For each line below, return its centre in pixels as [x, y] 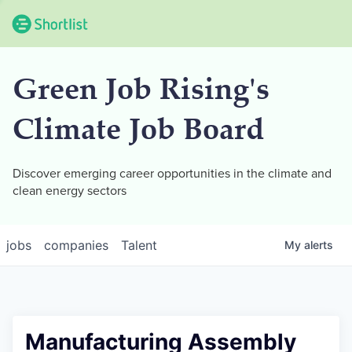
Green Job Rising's [141, 92]
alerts [319, 245]
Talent [139, 245]
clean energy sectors [70, 191]
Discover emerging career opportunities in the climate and [172, 174]
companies [76, 245]
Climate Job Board [138, 132]
